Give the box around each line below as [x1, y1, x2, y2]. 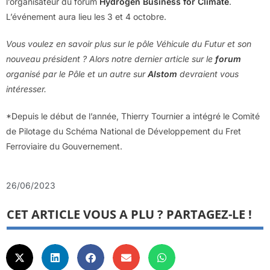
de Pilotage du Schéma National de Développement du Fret [6, 125, 241, 136]
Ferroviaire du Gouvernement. [6, 140, 122, 151]
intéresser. [6, 83, 46, 94]
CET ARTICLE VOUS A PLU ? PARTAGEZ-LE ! [7, 206, 252, 222]
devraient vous [177, 68, 239, 79]
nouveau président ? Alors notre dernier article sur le [6, 53, 215, 64]
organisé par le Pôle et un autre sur [6, 68, 148, 79]
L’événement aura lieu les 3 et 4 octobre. [6, 11, 166, 22]
